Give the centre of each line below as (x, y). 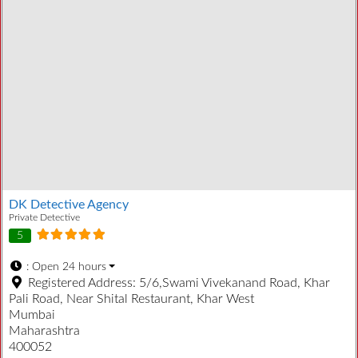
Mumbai (32, 315)
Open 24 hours (69, 267)
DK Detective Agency (69, 204)
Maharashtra (44, 331)
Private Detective (44, 217)
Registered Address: (84, 283)
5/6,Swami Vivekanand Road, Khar (235, 283)
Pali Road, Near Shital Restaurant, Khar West (131, 299)
